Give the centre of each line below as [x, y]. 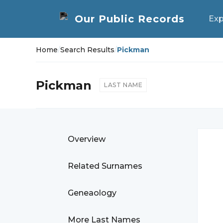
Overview [87, 139]
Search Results [87, 50]
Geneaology [92, 193]
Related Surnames [105, 166]
